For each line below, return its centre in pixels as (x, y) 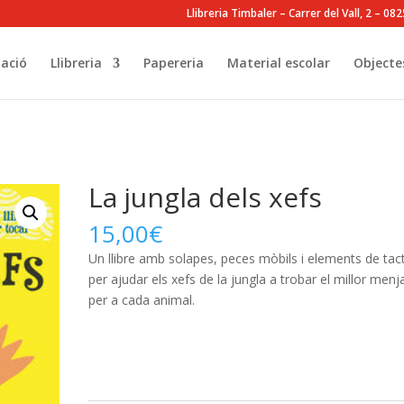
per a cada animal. (142, 300)
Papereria (173, 63)
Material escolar (278, 63)
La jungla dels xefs (206, 197)
